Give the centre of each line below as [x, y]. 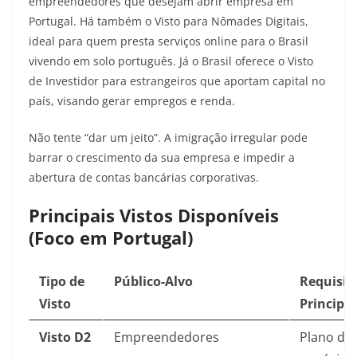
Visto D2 [65, 337]
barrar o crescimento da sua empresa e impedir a [162, 158]
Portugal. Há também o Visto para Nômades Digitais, [169, 22]
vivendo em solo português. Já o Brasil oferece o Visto [171, 61]
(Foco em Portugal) [111, 238]
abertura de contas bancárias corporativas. [144, 178]
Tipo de [62, 282]
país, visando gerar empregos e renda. [132, 101]
